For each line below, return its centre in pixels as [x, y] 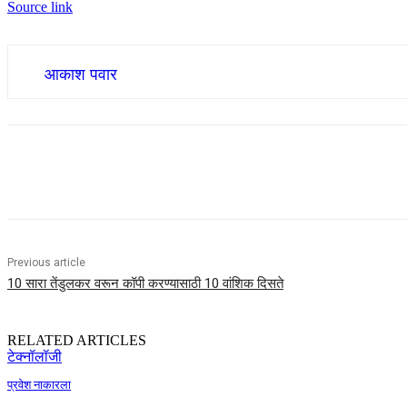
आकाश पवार [81, 75]
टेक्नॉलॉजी [35, 357]
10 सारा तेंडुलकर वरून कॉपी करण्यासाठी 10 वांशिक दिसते [145, 284]
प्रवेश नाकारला [39, 385]
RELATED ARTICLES [77, 341]
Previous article [46, 263]
